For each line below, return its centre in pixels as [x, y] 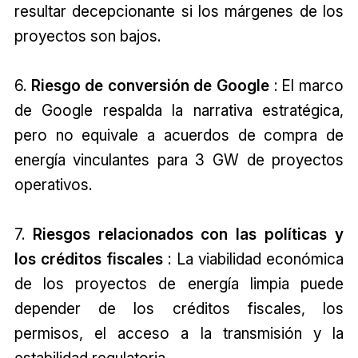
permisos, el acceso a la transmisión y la [179, 334]
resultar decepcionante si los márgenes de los [179, 12]
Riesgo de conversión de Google [150, 86]
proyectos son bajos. [87, 36]
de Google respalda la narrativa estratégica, [179, 111]
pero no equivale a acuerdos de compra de [179, 135]
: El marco [307, 86]
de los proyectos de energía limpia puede [179, 284]
